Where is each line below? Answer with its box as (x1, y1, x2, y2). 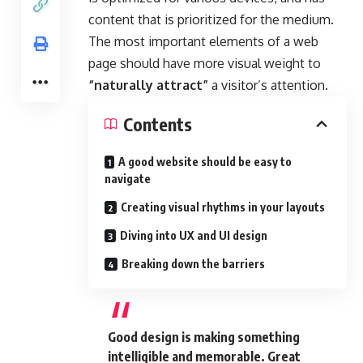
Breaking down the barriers (122, 256, 265, 271)
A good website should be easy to (118, 154, 292, 169)
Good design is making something (108, 328, 300, 345)
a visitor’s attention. (208, 76, 328, 93)
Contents (123, 112, 192, 135)
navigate (105, 171, 151, 186)
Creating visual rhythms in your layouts (121, 199, 325, 214)
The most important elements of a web (88, 32, 318, 49)
